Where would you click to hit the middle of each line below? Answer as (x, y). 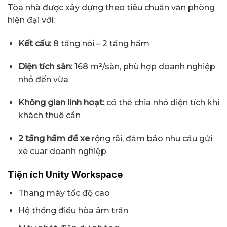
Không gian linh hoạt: (61, 102)
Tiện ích (27, 175)
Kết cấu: (34, 44)
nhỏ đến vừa (43, 79)
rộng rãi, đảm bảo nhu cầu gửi (151, 138)
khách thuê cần (49, 115)
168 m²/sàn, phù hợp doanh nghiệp (144, 66)
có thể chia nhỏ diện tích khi (162, 102)
